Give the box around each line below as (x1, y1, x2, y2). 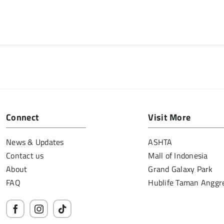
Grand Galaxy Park (148, 163, 213, 175)
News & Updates (6, 136, 64, 148)
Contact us (6, 149, 44, 162)
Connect (6, 110, 39, 124)
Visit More (148, 110, 191, 124)
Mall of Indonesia (148, 149, 208, 162)
